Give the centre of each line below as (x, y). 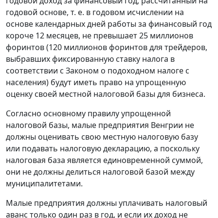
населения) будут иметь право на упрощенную (96, 82)
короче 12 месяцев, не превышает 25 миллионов (100, 36)
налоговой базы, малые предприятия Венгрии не (100, 125)
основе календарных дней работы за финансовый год (109, 24)
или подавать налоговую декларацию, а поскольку (103, 149)
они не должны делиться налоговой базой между (100, 172)
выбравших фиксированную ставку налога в (90, 59)
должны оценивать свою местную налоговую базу (102, 137)
